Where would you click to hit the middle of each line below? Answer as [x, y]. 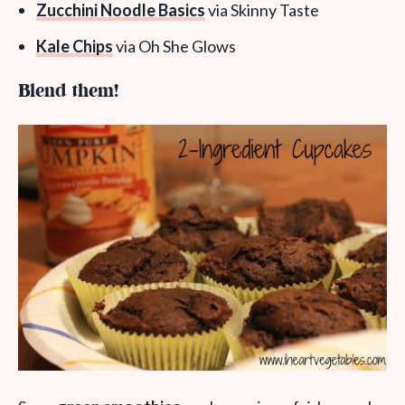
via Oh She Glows [174, 46]
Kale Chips [75, 46]
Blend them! [68, 91]
